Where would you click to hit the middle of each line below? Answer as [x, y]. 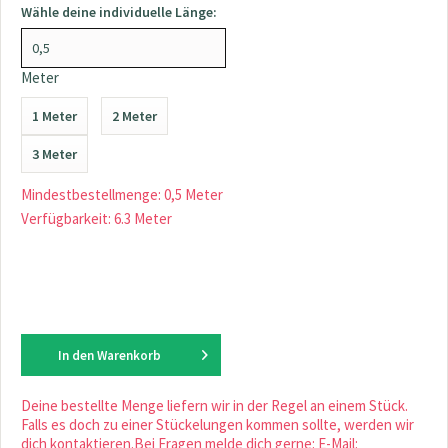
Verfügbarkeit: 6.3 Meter [96, 218]
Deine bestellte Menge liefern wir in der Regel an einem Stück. [214, 405]
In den [75, 355]
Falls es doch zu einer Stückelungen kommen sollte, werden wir [217, 424]
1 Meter [54, 116]
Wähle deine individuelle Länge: [119, 12]
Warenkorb [128, 355]
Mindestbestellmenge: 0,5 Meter [122, 194]
